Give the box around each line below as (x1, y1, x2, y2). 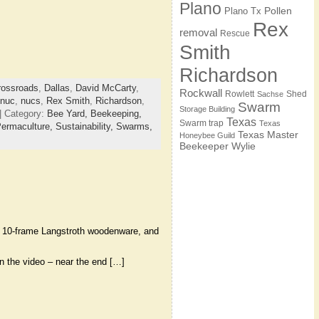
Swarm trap (179, 118, 224, 128)
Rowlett (224, 89, 254, 99)
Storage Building (179, 105, 235, 113)
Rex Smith (46, 95, 90, 107)
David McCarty (75, 83, 136, 94)
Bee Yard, (46, 108, 90, 120)
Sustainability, (55, 121, 116, 132)
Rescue (219, 28, 250, 38)
